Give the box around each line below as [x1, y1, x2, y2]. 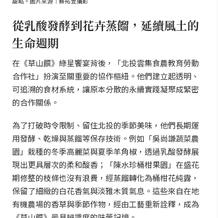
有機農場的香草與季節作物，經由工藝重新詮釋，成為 [12, 198, 199, 210]
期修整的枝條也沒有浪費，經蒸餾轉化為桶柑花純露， [12, 172, 199, 183]
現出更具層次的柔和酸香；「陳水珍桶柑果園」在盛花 [12, 159, 199, 170]
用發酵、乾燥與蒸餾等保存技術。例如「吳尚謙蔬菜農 [12, 132, 199, 144]
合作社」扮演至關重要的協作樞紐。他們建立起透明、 [12, 70, 199, 82]
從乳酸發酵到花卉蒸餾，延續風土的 [12, 17, 199, 34]
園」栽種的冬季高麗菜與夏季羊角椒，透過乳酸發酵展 [12, 145, 199, 157]
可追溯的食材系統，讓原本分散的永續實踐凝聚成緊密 [12, 83, 199, 95]
